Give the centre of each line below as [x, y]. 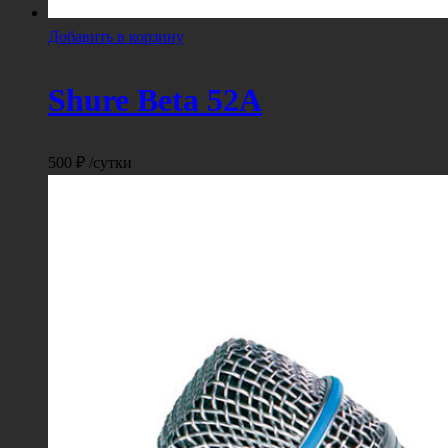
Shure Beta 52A [155, 99]
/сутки [108, 162]
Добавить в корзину [116, 37]
